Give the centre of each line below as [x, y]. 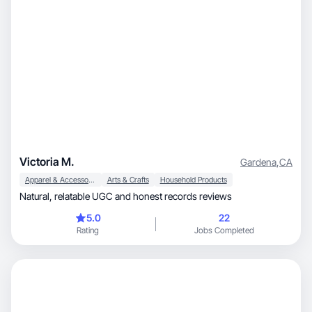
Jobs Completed [224, 230]
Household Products [193, 180]
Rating [88, 230]
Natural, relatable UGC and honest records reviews [143, 196]
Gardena [258, 162]
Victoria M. [47, 162]
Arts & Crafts [128, 180]
